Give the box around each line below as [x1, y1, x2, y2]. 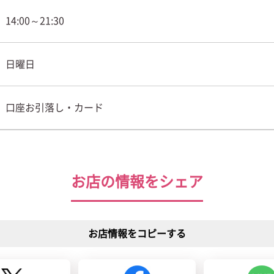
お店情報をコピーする [88, 229, 186, 239]
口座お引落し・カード [5, 103, 103, 113]
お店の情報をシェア [71, 174, 203, 189]
